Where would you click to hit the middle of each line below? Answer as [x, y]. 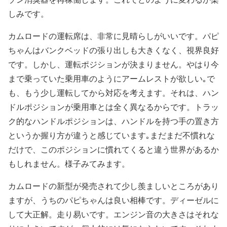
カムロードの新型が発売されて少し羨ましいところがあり [113, 186]
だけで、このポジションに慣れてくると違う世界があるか [113, 150]
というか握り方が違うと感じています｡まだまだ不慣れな [111, 136]
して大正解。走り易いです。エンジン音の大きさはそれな [113, 215]
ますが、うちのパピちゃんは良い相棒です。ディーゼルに [113, 201]
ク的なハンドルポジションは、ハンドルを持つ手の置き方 [113, 122]
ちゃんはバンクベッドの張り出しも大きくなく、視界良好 [113, 51]
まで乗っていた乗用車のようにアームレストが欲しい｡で [111, 79]
